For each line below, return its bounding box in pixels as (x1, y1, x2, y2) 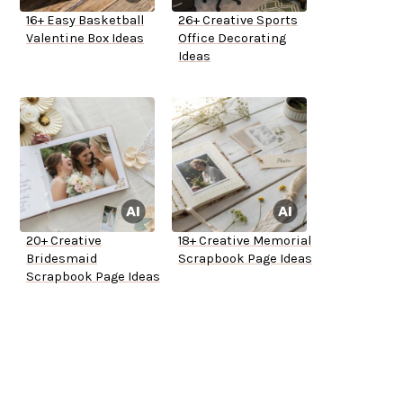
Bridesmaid (26, 251, 97, 267)
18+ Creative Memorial (178, 233, 311, 249)
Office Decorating (178, 31, 286, 47)
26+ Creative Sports (178, 13, 298, 29)
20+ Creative (26, 233, 102, 249)
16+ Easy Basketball (26, 13, 144, 29)
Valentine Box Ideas (26, 31, 144, 47)
